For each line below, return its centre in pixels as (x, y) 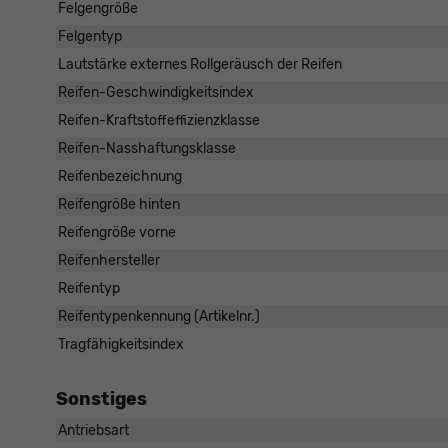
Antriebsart (93, 431)
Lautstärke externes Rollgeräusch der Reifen (200, 65)
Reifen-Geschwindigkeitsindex (156, 93)
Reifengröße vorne (117, 233)
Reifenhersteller (109, 261)
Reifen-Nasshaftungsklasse (147, 149)
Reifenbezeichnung (120, 177)
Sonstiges (101, 399)
